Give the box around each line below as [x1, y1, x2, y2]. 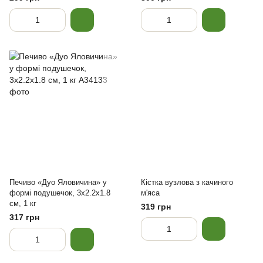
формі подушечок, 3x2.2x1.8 [9, 188, 110, 197]
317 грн [9, 213, 39, 222]
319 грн [141, 202, 171, 211]
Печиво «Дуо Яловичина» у [9, 178, 107, 187]
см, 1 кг [9, 199, 36, 208]
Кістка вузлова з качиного [141, 178, 233, 187]
